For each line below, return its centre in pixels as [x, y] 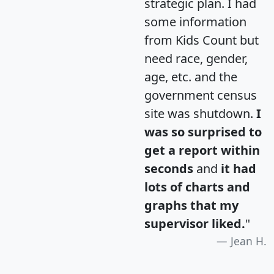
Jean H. [249, 241]
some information [195, 21]
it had [239, 168]
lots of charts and [197, 187]
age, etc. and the [191, 76]
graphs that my [191, 205]
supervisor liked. [195, 223]
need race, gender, [196, 58]
